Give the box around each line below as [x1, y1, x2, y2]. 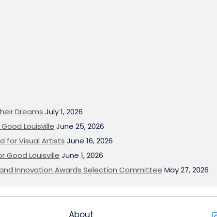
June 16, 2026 [67, 136, 113, 146]
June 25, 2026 [56, 121, 104, 131]
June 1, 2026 [62, 150, 103, 160]
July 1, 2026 [45, 107, 83, 117]
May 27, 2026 [164, 165, 209, 175]
